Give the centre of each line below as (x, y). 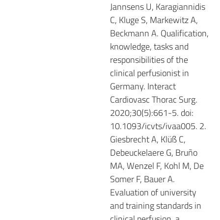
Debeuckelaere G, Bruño (154, 152)
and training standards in (156, 205)
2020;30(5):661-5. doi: (152, 112)
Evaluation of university (153, 192)
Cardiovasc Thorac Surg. (154, 99)
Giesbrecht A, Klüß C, (148, 139)
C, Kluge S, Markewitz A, (154, 20)
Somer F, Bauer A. (142, 179)
